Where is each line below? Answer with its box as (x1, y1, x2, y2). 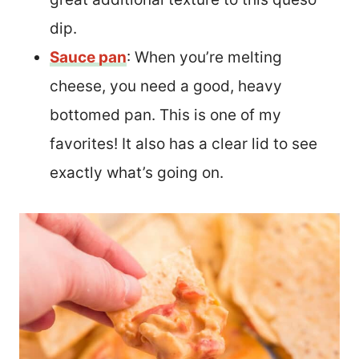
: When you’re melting (127, 47, 282, 67)
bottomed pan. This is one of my (50, 105, 281, 124)
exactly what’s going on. (50, 163, 224, 182)
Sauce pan (50, 47, 127, 67)
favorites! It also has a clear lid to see (50, 134, 317, 153)
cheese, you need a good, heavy (50, 76, 282, 95)
